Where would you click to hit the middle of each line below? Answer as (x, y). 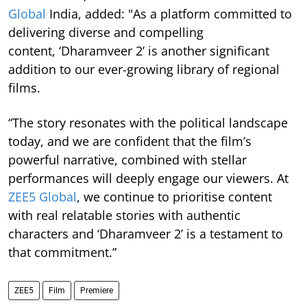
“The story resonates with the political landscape (148, 123)
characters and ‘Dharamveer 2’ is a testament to (146, 234)
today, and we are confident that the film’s (130, 142)
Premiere (97, 291)
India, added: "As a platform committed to (169, 14)
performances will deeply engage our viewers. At (148, 179)
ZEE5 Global (42, 197)
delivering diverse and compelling (106, 33)
